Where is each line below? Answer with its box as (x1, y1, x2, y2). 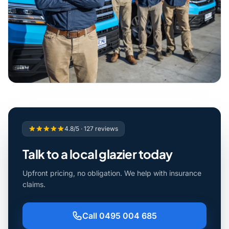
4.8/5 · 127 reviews (64, 124, 118, 132)
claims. (22, 179, 45, 189)
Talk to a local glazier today (22, 146, 173, 162)
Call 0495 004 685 (82, 210, 157, 221)
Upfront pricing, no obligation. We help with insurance (22, 168, 201, 177)
